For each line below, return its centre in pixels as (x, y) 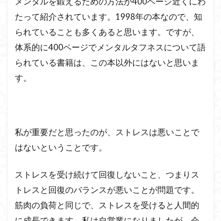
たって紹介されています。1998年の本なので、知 (109, 17)
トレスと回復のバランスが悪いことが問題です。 (107, 190)
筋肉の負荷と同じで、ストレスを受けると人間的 (107, 205)
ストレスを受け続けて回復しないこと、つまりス (107, 175)
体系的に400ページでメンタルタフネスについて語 (110, 47)
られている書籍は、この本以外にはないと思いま (107, 63)
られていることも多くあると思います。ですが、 (107, 32)
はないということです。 (61, 147)
